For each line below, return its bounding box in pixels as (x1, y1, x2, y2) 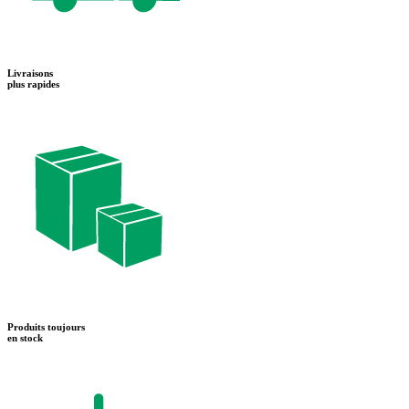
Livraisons (7, 68, 53, 79)
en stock (7, 332, 43, 344)
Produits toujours (7, 321, 85, 333)
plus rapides (7, 79, 59, 90)
